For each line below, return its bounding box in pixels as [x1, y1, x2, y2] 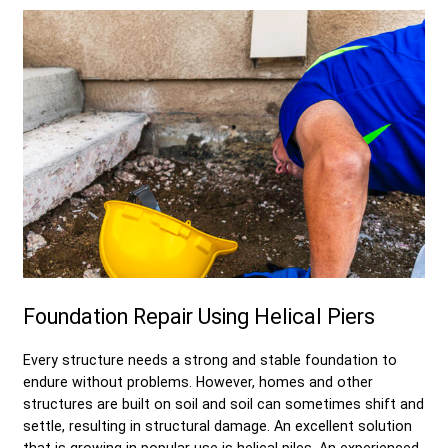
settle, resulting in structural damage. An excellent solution [23, 417, 412, 434]
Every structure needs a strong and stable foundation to [23, 351, 397, 368]
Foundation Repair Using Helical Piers [23, 303, 375, 329]
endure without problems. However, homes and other [23, 373, 373, 390]
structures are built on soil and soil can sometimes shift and [23, 395, 424, 412]
